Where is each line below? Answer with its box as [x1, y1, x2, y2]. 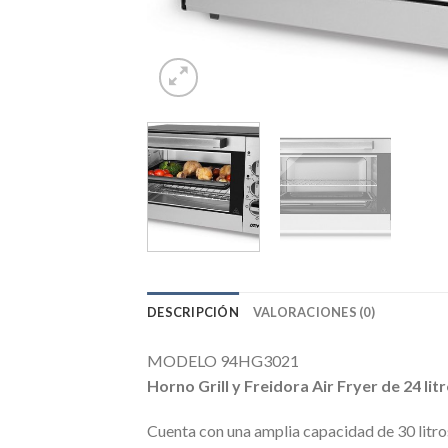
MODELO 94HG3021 [147, 350, 299, 370]
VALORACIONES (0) [252, 303, 375, 320]
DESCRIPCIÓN [147, 303, 239, 320]
